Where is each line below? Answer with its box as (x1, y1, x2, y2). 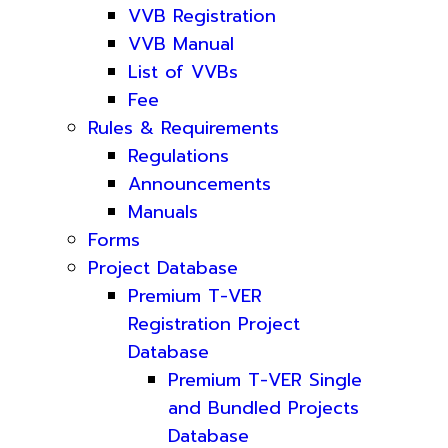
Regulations (128, 142, 229, 170)
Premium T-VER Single (168, 366, 362, 394)
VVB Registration (128, 2, 276, 30)
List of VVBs (128, 58, 238, 86)
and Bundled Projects (168, 394, 359, 422)
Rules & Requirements (88, 114, 279, 142)
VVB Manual (128, 30, 234, 58)
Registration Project (128, 310, 300, 338)
